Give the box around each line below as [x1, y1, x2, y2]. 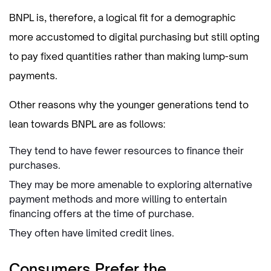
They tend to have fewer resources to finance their [9, 144, 244, 157]
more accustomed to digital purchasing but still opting [9, 30, 260, 43]
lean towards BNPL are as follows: [9, 117, 165, 130]
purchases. [9, 158, 60, 171]
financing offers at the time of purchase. [9, 207, 197, 220]
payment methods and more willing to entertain [9, 192, 227, 205]
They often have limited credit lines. [9, 226, 177, 239]
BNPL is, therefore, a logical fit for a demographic [9, 11, 236, 24]
